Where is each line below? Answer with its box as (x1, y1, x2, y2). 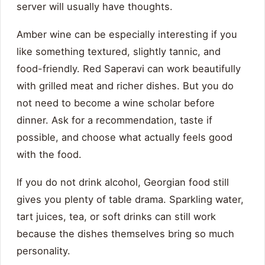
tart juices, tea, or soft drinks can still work (17, 211, 216, 223)
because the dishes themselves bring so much (17, 228, 234, 240)
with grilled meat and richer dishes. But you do (17, 80, 234, 92)
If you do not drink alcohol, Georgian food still (17, 176, 229, 189)
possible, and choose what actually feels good (17, 131, 232, 144)
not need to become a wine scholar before (17, 97, 215, 109)
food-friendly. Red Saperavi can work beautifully (17, 63, 241, 75)
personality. (17, 245, 70, 257)
